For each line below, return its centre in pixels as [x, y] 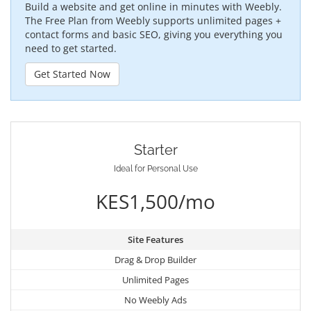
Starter [155, 150]
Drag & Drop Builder [155, 259]
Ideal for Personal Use [155, 168]
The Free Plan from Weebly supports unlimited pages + [153, 20]
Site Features [155, 239]
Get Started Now [72, 74]
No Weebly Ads [155, 300]
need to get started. [71, 48]
